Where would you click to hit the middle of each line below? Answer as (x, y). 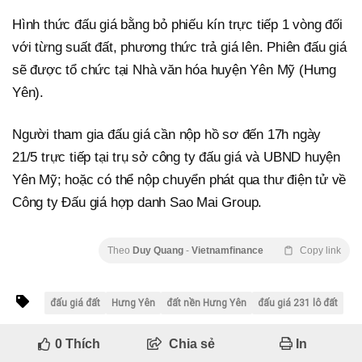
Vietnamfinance (227, 250)
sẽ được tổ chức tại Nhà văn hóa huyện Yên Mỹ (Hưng (174, 70)
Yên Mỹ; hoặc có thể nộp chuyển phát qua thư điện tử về (179, 180)
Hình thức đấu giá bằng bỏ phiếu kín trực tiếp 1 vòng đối (177, 25)
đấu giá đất (75, 303)
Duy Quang (159, 250)
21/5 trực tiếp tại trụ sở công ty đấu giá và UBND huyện (176, 157)
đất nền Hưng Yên (206, 303)
